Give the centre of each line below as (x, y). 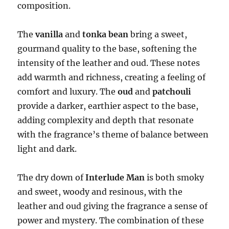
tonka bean (106, 35)
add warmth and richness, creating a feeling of (112, 77)
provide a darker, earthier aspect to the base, (108, 106)
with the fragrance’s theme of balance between (113, 135)
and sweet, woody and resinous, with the (100, 192)
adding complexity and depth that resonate (106, 120)
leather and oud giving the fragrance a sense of (113, 206)
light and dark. (47, 149)
